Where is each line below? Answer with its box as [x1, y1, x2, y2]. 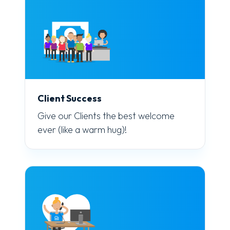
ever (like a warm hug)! [37, 123, 127, 136]
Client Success [37, 92, 102, 105]
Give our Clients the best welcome [37, 109, 175, 122]
